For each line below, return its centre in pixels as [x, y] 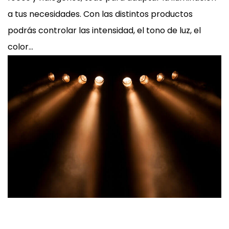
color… [20, 47]
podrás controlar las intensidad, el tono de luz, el [104, 31]
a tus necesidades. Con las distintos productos [100, 14]
